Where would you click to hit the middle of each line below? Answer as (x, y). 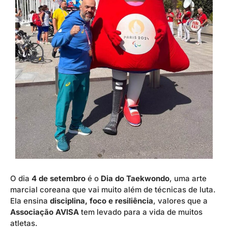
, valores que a (180, 201)
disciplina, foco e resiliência (102, 201)
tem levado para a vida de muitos (141, 212)
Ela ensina (30, 201)
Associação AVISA (45, 212)
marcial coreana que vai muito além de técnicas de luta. (113, 189)
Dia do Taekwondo (135, 178)
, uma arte (188, 178)
